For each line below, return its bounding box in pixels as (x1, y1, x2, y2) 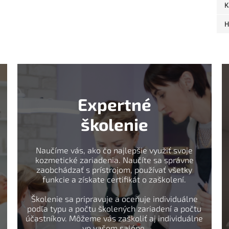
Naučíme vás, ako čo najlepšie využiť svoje (36, 145, 193, 155)
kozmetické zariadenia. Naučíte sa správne (35, 155, 194, 165)
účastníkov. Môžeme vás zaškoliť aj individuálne (26, 213, 203, 223)
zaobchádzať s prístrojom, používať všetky (36, 165, 193, 175)
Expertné (77, 94, 151, 115)
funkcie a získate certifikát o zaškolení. (42, 174, 187, 185)
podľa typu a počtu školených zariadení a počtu (27, 203, 202, 214)
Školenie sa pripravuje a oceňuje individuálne (31, 194, 198, 204)
